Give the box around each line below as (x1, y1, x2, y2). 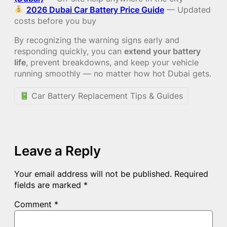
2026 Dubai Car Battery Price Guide (26, 4, 164, 15)
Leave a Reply (14, 143, 101, 159)
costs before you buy (14, 15, 96, 26)
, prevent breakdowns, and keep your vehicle (26, 57, 199, 68)
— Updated (164, 4, 211, 15)
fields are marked (14, 180, 84, 191)
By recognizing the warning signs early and (14, 35, 179, 46)
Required (174, 169, 208, 179)
